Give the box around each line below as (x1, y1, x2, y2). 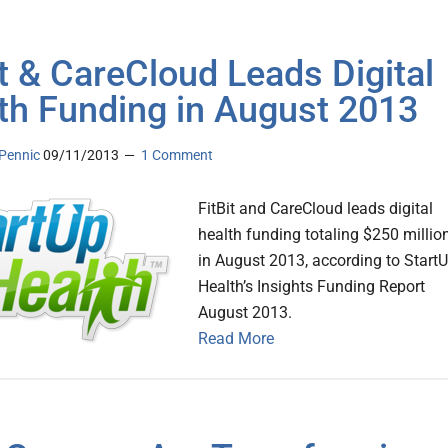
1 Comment (141, 147, 213, 164)
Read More (198, 329, 274, 349)
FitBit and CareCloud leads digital (198, 199, 433, 219)
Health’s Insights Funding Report (198, 277, 425, 297)
